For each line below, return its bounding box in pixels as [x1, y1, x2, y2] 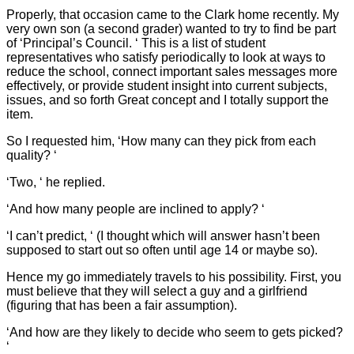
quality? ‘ [6, 148, 57, 162]
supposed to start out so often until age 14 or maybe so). [6, 243, 318, 257]
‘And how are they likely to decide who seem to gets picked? [6, 325, 343, 339]
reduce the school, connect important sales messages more [6, 64, 337, 78]
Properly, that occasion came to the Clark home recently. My [6, 7, 339, 21]
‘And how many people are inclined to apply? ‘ [6, 201, 265, 216]
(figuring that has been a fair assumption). [6, 298, 237, 312]
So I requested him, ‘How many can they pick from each [6, 134, 316, 148]
